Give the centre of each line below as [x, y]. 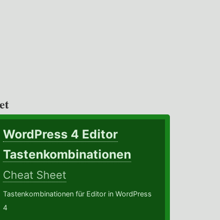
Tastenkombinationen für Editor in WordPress [78, 194]
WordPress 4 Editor [61, 134]
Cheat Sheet [35, 175]
